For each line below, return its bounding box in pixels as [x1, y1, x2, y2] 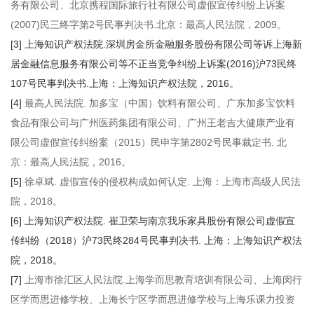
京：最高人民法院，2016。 [11, 156, 131, 168]
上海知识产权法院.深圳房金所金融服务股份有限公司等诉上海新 [25, 39, 302, 50]
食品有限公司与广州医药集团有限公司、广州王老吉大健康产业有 [11, 117, 295, 128]
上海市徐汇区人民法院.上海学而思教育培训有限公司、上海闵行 [25, 274, 302, 285]
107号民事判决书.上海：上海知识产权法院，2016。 [11, 78, 239, 89]
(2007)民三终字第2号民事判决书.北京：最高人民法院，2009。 [11, 19, 287, 30]
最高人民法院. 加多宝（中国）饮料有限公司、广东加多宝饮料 [22, 97, 295, 109]
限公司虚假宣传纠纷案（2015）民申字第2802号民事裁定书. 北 [11, 137, 287, 148]
